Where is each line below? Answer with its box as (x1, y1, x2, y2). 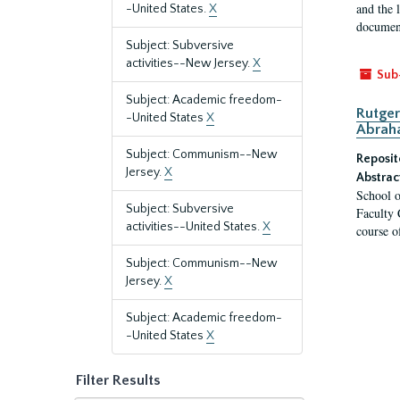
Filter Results (76, 372, 161, 388)
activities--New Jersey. (126, 56, 253, 71)
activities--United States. (126, 220, 262, 234)
